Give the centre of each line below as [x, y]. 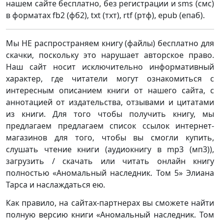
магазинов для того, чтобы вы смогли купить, [110, 137]
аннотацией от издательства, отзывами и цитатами [110, 102]
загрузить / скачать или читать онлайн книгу [110, 161]
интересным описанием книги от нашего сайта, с [110, 90]
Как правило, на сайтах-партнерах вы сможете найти [110, 203]
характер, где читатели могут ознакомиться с [110, 79]
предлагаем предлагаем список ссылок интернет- [110, 126]
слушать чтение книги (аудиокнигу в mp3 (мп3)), [110, 149]
